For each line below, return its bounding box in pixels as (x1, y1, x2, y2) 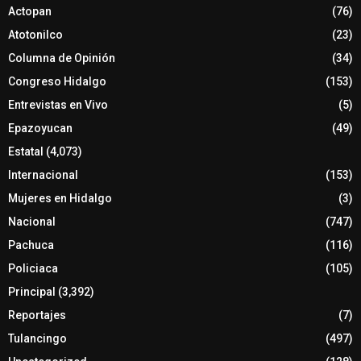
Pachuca (8, 238, 54, 251)
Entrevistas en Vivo (8, 98, 108, 111)
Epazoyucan (8, 121, 73, 135)
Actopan (8, 4, 52, 18)
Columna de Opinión (8, 51, 115, 64)
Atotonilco (8, 27, 63, 41)
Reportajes (8, 308, 66, 322)
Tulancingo (8, 331, 67, 345)
